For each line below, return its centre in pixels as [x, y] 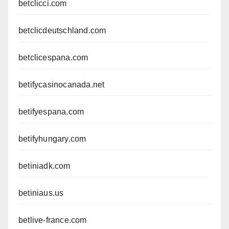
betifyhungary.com [52, 139]
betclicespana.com [53, 57]
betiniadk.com [44, 166]
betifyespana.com [51, 111]
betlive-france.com [53, 220]
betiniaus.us [41, 193]
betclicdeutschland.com [62, 30]
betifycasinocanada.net [62, 84]
